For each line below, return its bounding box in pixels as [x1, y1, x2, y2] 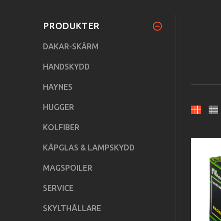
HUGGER [43, 102, 74, 111]
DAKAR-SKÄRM [43, 41, 99, 51]
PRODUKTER [43, 20, 100, 31]
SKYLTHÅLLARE [43, 203, 101, 213]
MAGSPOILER [43, 163, 92, 172]
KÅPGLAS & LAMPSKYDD [43, 143, 135, 152]
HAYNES [43, 82, 73, 91]
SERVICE [43, 183, 74, 192]
